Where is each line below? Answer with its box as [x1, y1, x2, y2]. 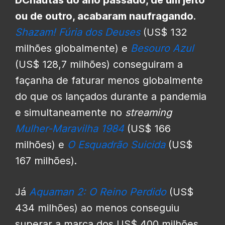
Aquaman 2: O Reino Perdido [29, 185, 166, 198]
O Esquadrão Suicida [67, 138, 165, 151]
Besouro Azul [131, 42, 194, 54]
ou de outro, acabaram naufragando [15, 10, 193, 22]
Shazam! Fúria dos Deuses [15, 26, 140, 38]
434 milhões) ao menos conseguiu [15, 201, 179, 214]
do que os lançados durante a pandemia [15, 90, 206, 102]
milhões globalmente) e [15, 42, 131, 54]
